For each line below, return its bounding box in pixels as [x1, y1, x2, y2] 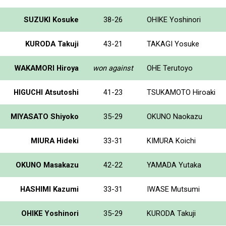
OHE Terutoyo [147, 63, 193, 73]
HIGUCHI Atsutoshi [14, 87, 79, 97]
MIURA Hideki [31, 136, 79, 145]
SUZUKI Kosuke [24, 15, 79, 24]
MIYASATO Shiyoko [11, 111, 79, 121]
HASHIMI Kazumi [20, 184, 79, 194]
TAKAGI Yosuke [147, 39, 199, 48]
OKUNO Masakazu [16, 160, 79, 169]
